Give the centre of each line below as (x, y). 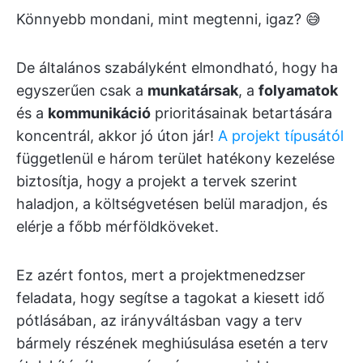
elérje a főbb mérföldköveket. (117, 226)
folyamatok (298, 90)
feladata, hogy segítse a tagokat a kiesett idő (171, 298)
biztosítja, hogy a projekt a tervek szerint (157, 181)
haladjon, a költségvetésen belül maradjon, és (172, 204)
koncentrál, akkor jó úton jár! (117, 136)
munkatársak (193, 90)
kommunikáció (99, 113)
